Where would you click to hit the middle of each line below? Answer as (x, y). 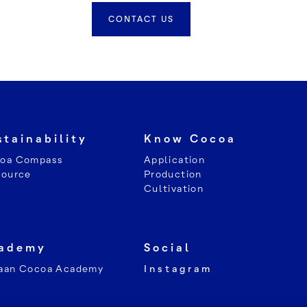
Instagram (178, 269)
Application (174, 160)
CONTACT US (141, 19)
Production (173, 174)
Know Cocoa (190, 139)
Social (167, 248)
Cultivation (174, 188)
